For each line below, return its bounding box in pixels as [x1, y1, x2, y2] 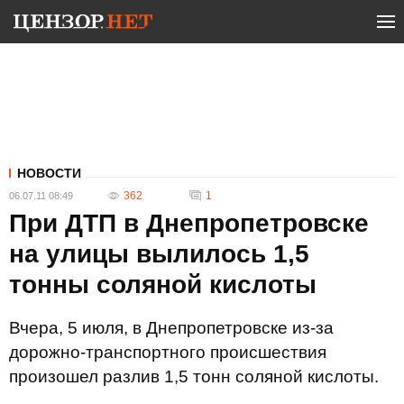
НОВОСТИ [17, 166, 81, 180]
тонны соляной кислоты [9, 271, 317, 298]
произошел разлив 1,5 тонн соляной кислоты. [9, 367, 379, 386]
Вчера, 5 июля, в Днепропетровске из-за [9, 318, 334, 337]
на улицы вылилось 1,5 [9, 240, 309, 268]
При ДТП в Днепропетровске [9, 209, 369, 237]
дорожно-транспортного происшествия [9, 343, 326, 362]
